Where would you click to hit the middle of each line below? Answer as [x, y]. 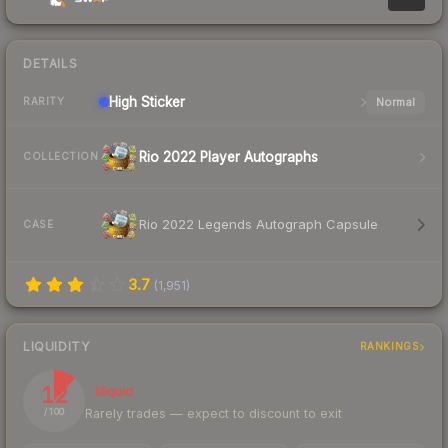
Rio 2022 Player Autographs [228, 156]
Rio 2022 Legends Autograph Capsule [258, 224]
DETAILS [50, 63]
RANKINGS [389, 346]
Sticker [161, 101]
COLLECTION [60, 156]
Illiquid [114, 391]
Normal [395, 101]
